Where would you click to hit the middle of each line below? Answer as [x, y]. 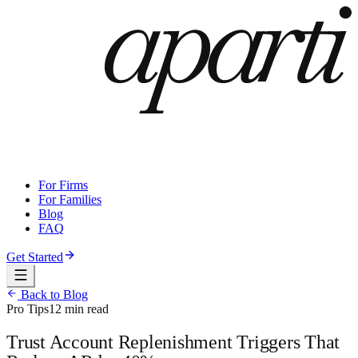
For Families [70, 199]
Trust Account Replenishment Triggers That [173, 342]
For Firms [63, 185]
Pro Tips [28, 308]
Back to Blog [53, 294]
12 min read [79, 308]
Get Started [35, 257]
